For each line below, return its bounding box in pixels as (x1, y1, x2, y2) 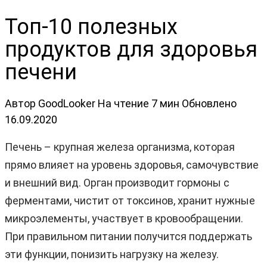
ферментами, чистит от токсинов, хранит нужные (5, 194, 255, 207)
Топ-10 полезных (5, 14, 178, 39)
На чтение (98, 97, 149, 110)
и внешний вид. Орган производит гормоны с (5, 176, 229, 189)
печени (5, 59, 77, 85)
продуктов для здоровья (5, 36, 257, 62)
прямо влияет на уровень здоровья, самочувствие (5, 158, 259, 171)
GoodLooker (38, 97, 95, 110)
